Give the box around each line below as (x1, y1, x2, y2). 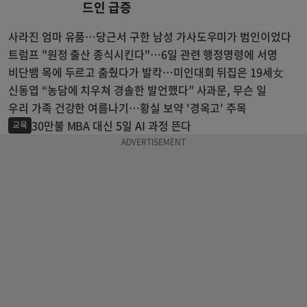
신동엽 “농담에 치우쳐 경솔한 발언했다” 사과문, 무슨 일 (8, 82, 267, 98)
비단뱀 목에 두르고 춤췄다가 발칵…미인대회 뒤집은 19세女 (8, 64, 284, 80)
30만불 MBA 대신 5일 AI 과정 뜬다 (31, 117, 192, 134)
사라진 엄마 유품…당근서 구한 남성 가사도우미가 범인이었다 (8, 28, 291, 45)
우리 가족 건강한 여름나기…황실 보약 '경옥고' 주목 (8, 99, 247, 116)
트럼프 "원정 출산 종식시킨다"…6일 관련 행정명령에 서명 (8, 46, 278, 62)
